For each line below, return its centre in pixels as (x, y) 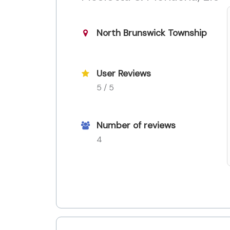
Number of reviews (136, 125)
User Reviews (124, 73)
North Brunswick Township (152, 33)
